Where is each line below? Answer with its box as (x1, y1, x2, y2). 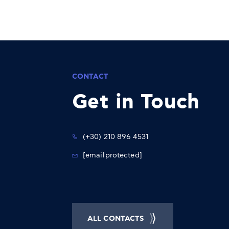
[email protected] (83, 151, 142, 160)
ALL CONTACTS (87, 214, 144, 223)
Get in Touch (72, 89, 200, 116)
